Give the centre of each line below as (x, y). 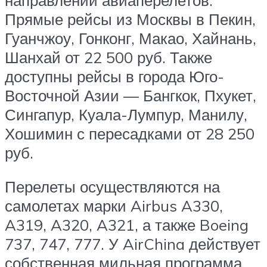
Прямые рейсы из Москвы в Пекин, (130, 19)
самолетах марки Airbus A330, (114, 206)
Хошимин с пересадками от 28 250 (130, 133)
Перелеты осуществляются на (112, 187)
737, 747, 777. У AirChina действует (133, 244)
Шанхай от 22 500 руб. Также (108, 57)
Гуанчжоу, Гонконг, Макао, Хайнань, (131, 38)
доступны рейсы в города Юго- (114, 76)
